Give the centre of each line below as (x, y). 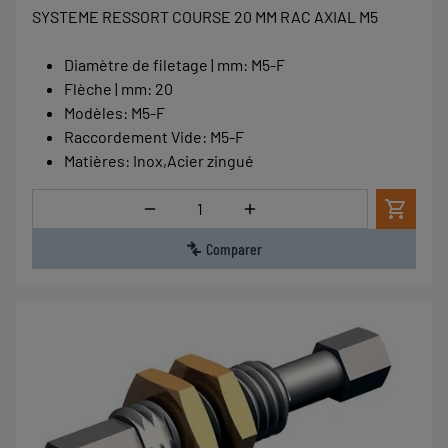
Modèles (93, 112)
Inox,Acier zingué (193, 160)
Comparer (234, 248)
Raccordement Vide (133, 136)
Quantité (204, 200)
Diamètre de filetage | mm (153, 64)
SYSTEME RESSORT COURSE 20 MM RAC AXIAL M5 (205, 16)
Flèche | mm (105, 88)
